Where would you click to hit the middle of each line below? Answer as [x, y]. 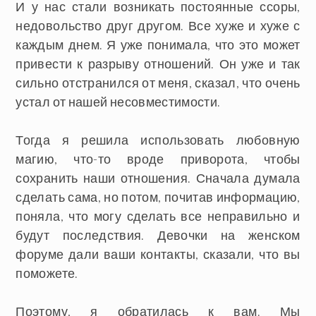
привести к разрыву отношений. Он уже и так [158, 63]
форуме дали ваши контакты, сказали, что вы [158, 254]
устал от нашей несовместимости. [118, 102]
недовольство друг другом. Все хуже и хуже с [158, 25]
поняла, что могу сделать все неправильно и [158, 216]
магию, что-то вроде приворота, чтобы [158, 159]
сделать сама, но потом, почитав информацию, [158, 197]
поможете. [47, 273]
